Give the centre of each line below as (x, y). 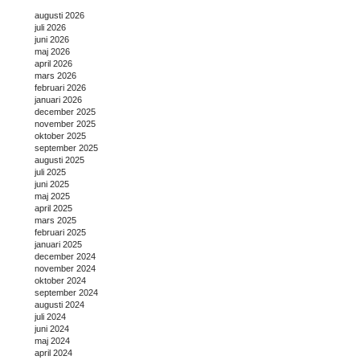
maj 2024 (52, 341)
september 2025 (66, 148)
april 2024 (53, 353)
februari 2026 (60, 88)
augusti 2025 (59, 160)
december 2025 (65, 112)
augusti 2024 (59, 305)
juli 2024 (50, 317)
